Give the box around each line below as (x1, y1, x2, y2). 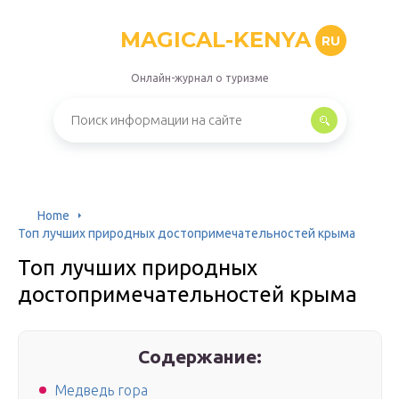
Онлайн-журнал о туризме (130, 72, 269, 84)
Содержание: (138, 346, 263, 367)
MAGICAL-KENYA (119, 27, 311, 53)
